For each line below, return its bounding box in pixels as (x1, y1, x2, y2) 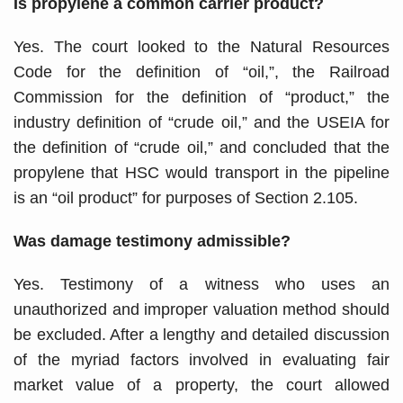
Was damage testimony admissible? (13, 231, 291, 250)
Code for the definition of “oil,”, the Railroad (13, 62, 390, 81)
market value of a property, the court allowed (13, 375, 390, 394)
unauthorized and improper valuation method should (13, 300, 390, 318)
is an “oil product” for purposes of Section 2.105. (13, 188, 358, 207)
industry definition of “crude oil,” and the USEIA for (13, 112, 390, 131)
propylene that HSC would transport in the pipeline (13, 163, 390, 182)
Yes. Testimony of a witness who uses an (13, 274, 390, 293)
